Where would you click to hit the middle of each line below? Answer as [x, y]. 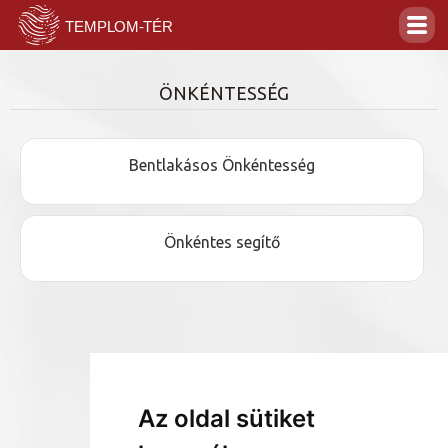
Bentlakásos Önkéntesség [222, 165]
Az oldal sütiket [226, 418]
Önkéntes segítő [222, 242]
